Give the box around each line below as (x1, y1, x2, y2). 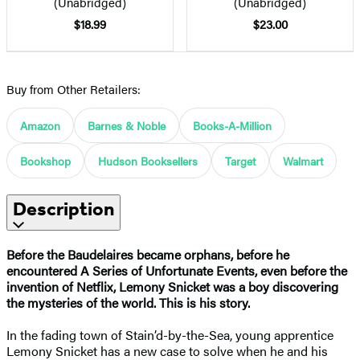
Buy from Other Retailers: (6, 80, 141, 97)
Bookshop (20, 152, 71, 169)
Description (13, 197, 114, 220)
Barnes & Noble (88, 117, 166, 133)
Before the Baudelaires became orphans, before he (6, 244, 289, 264)
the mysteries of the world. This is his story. (6, 292, 253, 312)
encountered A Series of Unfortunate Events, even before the (6, 260, 347, 280)
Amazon (20, 117, 60, 133)
